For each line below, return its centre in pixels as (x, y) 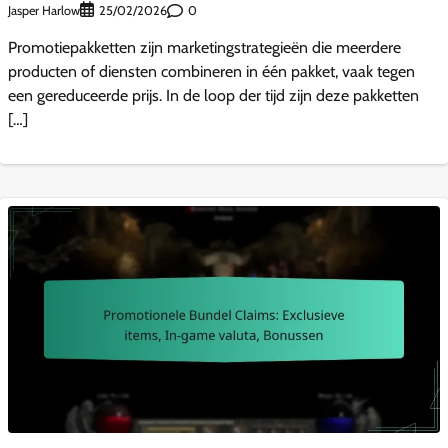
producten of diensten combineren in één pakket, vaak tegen (211, 72)
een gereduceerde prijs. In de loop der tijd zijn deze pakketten (213, 96)
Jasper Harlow (44, 10)
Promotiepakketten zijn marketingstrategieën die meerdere (204, 48)
